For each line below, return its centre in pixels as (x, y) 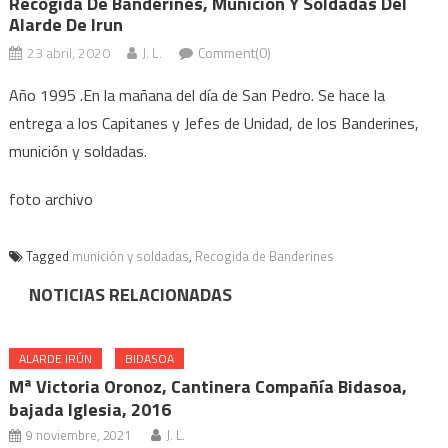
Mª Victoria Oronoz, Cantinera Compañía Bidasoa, (208, 386)
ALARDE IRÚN (56, 358)
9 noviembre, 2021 (79, 435)
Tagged (48, 256)
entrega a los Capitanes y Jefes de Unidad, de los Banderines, (213, 123)
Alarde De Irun (65, 24)
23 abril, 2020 (68, 52)
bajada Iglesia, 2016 (90, 409)
